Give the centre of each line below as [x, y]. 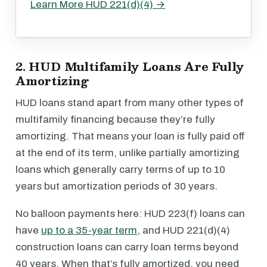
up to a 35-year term [89, 230]
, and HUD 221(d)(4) [184, 230]
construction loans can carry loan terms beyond [127, 247]
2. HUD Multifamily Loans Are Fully [130, 66]
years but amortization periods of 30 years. [117, 186]
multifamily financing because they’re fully [115, 119]
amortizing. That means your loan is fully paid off [130, 136]
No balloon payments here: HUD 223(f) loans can [130, 214]
